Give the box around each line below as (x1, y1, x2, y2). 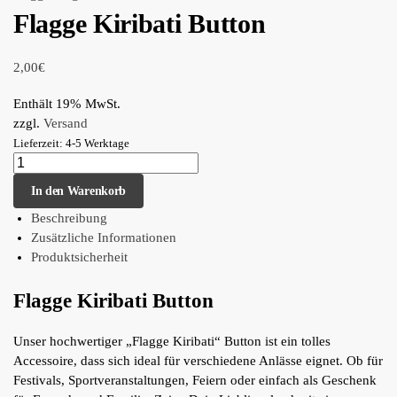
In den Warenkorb (30, 183, 126, 198)
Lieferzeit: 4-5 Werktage (13, 137, 129, 151)
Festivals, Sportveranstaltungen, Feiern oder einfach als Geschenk (13, 373, 377, 388)
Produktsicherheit (31, 250, 128, 265)
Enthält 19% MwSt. (13, 97, 121, 112)
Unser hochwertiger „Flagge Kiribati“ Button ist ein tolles (13, 334, 331, 349)
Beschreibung (31, 211, 107, 226)
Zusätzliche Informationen (31, 230, 176, 245)
